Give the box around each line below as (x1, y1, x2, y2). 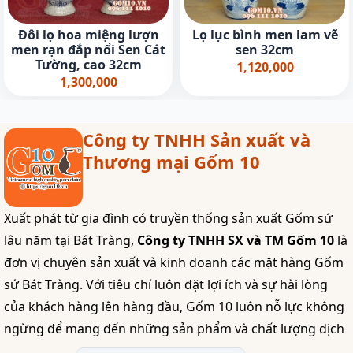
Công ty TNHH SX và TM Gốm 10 (137, 232, 334, 250)
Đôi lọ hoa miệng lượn (17, 26, 159, 44)
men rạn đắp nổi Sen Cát (11, 41, 165, 59)
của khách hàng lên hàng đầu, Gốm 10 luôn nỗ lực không (4, 298, 344, 316)
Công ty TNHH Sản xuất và (83, 128, 310, 152)
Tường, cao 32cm (35, 56, 142, 74)
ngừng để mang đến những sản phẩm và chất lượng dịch (4, 320, 344, 338)
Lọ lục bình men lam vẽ (191, 26, 338, 44)
